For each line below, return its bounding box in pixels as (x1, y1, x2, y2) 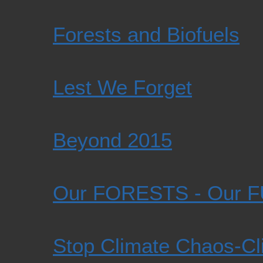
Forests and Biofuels (53, 23, 240, 46)
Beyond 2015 (53, 129, 172, 152)
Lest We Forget (53, 76, 192, 99)
